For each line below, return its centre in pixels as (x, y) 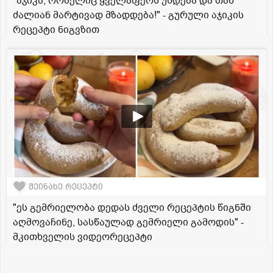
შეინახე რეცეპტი (66, 186)
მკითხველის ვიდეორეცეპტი (83, 237)
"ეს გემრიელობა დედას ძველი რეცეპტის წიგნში (132, 208)
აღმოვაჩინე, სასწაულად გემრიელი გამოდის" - (128, 223)
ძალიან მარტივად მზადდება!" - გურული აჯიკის (128, 16)
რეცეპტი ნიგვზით (56, 30)
